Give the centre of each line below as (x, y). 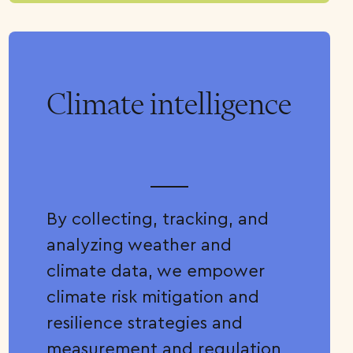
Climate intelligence (169, 104)
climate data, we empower (155, 270)
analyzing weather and (139, 244)
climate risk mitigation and (152, 296)
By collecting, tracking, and (157, 218)
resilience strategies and (144, 322)
